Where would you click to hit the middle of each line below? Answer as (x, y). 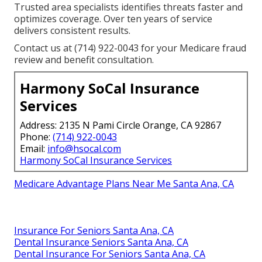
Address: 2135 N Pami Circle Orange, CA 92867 (120, 125)
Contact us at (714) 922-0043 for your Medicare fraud (130, 48)
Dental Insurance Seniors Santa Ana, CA (101, 242)
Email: (34, 148)
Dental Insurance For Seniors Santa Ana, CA (110, 254)
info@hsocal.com (84, 148)
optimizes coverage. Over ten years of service (113, 18)
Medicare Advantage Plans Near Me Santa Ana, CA (124, 183)
